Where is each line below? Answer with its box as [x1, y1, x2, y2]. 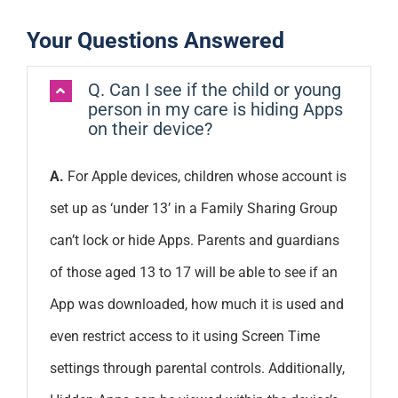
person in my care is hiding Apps [87, 98, 343, 120]
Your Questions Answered [26, 26, 284, 53]
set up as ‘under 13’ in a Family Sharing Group [49, 199, 338, 217]
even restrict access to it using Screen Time [49, 327, 320, 345]
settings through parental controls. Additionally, [49, 359, 345, 377]
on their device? [87, 117, 212, 139]
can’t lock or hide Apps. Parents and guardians [49, 231, 339, 249]
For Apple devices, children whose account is [63, 167, 346, 185]
